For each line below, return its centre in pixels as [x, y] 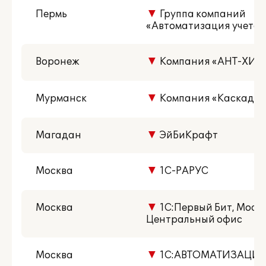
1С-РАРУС [183, 171]
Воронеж [58, 62]
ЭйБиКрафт [188, 135]
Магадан [58, 135]
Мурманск [61, 99]
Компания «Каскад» [209, 99]
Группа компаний [202, 14]
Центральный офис [194, 220]
